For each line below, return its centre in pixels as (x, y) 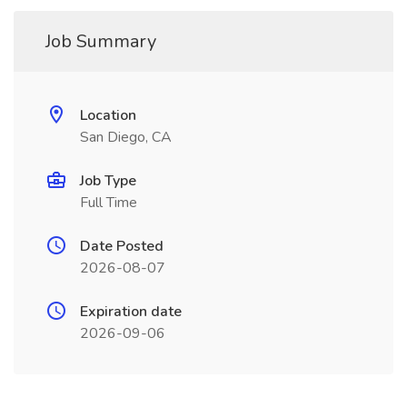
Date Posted (122, 246)
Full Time (109, 203)
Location (108, 115)
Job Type (108, 181)
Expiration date (131, 312)
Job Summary (101, 41)
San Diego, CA (126, 137)
